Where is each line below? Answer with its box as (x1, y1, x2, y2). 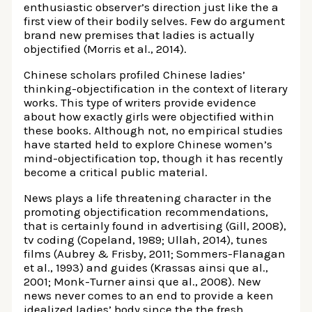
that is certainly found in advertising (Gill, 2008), (24, 218, 287, 233)
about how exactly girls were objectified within (24, 109, 275, 123)
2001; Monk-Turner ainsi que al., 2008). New (24, 274, 261, 288)
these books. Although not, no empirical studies (24, 123, 283, 137)
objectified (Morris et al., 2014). (24, 41, 187, 56)
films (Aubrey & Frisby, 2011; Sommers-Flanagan (24, 246, 286, 260)
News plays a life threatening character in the (24, 190, 272, 205)
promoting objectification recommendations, (24, 204, 269, 219)
